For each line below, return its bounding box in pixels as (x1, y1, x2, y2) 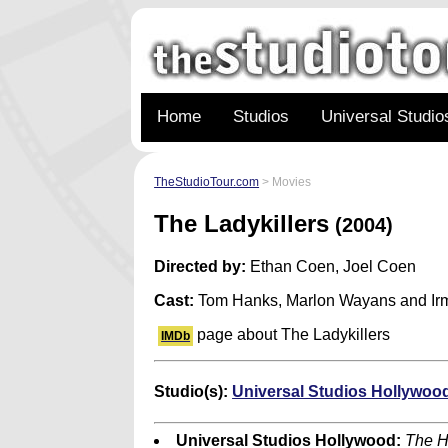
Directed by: (154, 257, 247, 275)
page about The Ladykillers (193, 325, 391, 343)
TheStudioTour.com (154, 175, 260, 189)
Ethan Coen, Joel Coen (246, 257, 417, 275)
